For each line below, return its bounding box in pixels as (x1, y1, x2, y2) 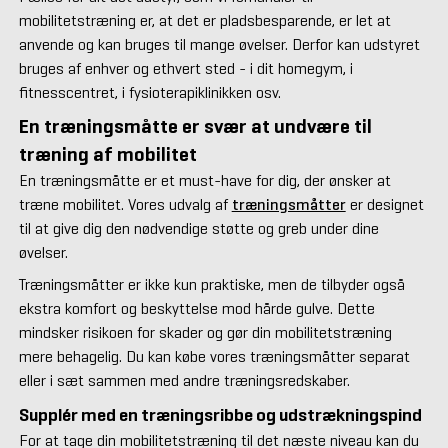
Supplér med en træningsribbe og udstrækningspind (18, 403, 422, 426)
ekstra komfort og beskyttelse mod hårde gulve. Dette (18, 298, 375, 318)
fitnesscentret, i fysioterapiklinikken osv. (18, 82, 281, 102)
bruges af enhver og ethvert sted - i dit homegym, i (18, 58, 353, 78)
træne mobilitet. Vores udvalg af (18, 194, 232, 214)
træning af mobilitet (18, 141, 197, 167)
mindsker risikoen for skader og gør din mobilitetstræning (18, 322, 392, 342)
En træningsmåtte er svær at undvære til (18, 113, 372, 139)
